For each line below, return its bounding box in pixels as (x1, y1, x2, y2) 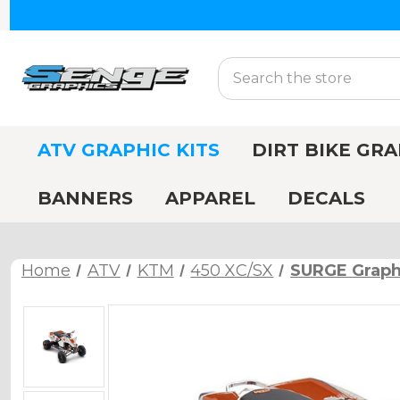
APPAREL (165, 187, 255, 209)
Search (218, 58, 268, 76)
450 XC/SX (190, 261, 274, 280)
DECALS (287, 187, 365, 209)
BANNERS (37, 187, 133, 209)
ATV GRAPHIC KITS (37, 139, 220, 161)
